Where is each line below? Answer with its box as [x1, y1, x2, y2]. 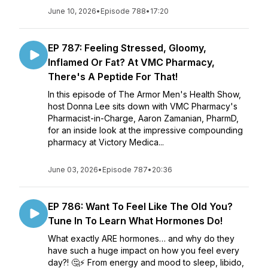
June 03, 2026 [48, 165, 98, 174]
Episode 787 [102, 165, 148, 174]
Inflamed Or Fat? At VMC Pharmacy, [48, 56, 215, 68]
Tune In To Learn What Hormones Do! [48, 215, 223, 227]
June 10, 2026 [48, 7, 96, 16]
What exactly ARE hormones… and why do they [48, 233, 234, 243]
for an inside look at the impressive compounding [48, 125, 243, 135]
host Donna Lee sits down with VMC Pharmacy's [48, 101, 237, 111]
